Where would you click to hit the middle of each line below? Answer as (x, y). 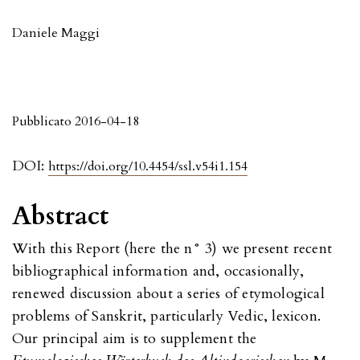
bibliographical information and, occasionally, (158, 271)
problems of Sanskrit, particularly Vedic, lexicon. (167, 316)
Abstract (61, 216)
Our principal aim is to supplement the (135, 338)
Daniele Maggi (56, 33)
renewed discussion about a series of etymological (168, 293)
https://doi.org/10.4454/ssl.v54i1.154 (148, 166)
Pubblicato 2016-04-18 (76, 121)
